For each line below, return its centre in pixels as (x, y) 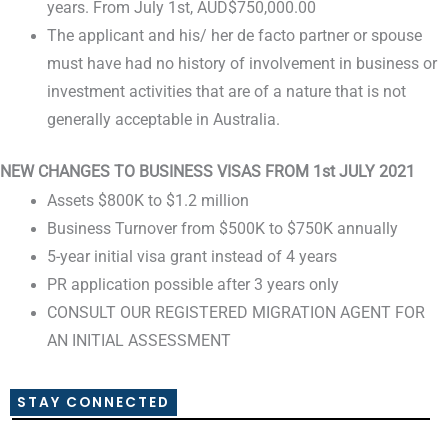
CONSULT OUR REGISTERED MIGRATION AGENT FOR (235, 313)
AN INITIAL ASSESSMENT (138, 341)
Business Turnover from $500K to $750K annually (222, 229)
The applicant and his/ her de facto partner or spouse (234, 36)
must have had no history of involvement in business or (241, 64)
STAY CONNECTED (93, 403)
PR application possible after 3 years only (192, 285)
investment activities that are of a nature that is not (226, 92)
